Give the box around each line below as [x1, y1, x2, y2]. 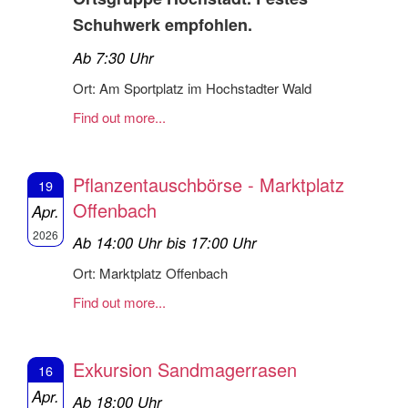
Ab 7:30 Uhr [73, 46, 154, 68]
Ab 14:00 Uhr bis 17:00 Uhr [73, 230, 257, 253]
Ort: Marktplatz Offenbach [73, 262, 228, 282]
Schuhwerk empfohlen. [73, 12, 252, 36]
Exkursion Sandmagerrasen [73, 355, 297, 382]
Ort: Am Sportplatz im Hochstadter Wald [73, 77, 311, 97]
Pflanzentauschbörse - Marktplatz [73, 170, 344, 198]
